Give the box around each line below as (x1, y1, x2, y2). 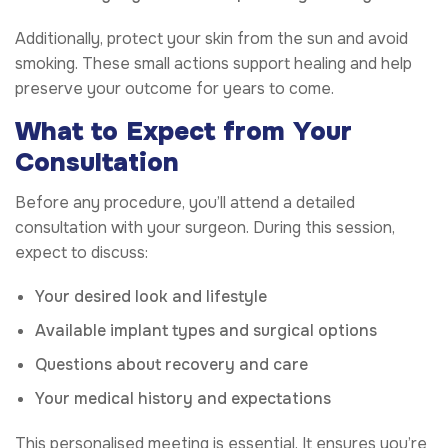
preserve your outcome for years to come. (15, 77, 334, 99)
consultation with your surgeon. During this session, (15, 216, 395, 238)
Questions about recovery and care (35, 353, 308, 375)
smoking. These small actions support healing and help (15, 52, 412, 74)
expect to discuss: (15, 241, 148, 263)
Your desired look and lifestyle (35, 285, 267, 307)
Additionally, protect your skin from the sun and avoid (15, 27, 408, 49)
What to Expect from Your (15, 114, 352, 148)
